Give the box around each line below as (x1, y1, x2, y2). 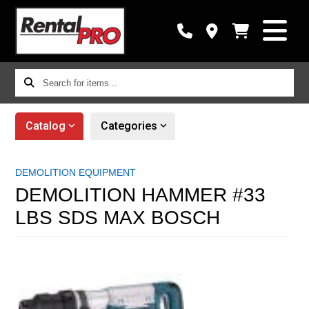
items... (14, 110, 49, 123)
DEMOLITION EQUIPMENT (15, 167, 137, 178)
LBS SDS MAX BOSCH (15, 207, 221, 228)
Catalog (26, 119, 66, 132)
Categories (101, 119, 158, 132)
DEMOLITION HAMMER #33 (15, 184, 266, 206)
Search (14, 71, 48, 84)
